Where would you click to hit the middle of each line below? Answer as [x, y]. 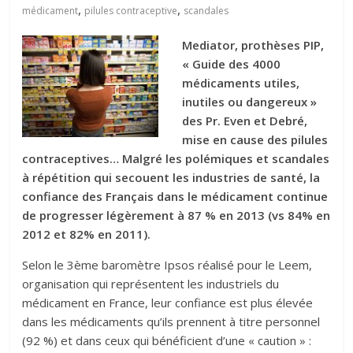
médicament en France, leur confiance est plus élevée [168, 303]
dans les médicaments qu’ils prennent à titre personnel [171, 321]
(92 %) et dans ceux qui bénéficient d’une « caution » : [167, 340]
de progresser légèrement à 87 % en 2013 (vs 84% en [176, 215]
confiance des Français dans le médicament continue [175, 196]
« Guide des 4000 [232, 64]
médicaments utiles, [241, 83]
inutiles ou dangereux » [250, 102]
